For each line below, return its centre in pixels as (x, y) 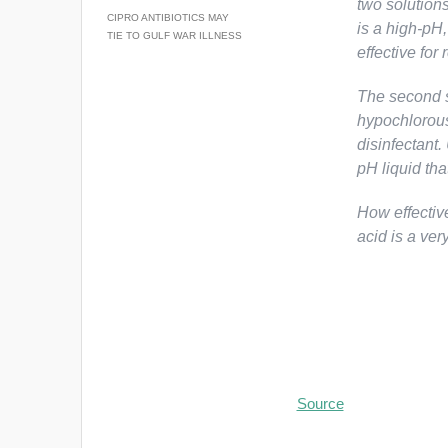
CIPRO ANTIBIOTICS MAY (167, 17)
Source (320, 403)
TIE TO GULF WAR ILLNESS (174, 35)
